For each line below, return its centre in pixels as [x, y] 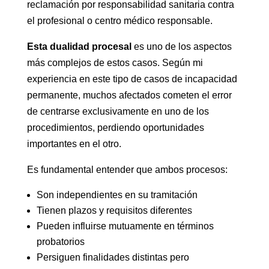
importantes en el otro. [74, 144]
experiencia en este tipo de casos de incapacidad [132, 79]
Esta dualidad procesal [79, 47]
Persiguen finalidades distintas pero [113, 257]
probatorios [60, 242]
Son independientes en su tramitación [117, 195]
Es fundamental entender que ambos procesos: [127, 170]
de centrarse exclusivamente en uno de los [118, 111]
